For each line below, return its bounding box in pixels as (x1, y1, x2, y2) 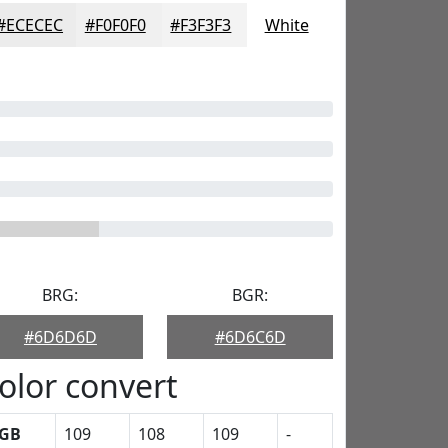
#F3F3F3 (170, 14, 232, 36)
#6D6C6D (214, 326, 286, 348)
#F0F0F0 (84, 14, 146, 36)
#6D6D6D (23, 326, 97, 348)
